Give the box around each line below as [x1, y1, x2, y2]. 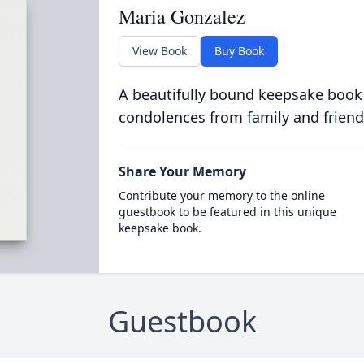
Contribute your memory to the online [118, 188, 325, 203]
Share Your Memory [118, 162, 246, 180]
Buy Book [214, 43, 264, 58]
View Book [132, 43, 187, 58]
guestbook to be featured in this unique [118, 204, 336, 219]
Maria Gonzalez [118, 3, 245, 29]
